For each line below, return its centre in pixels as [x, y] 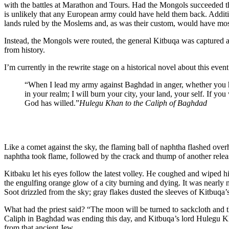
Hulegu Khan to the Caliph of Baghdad [143, 103]
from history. [25, 50]
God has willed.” [52, 103]
